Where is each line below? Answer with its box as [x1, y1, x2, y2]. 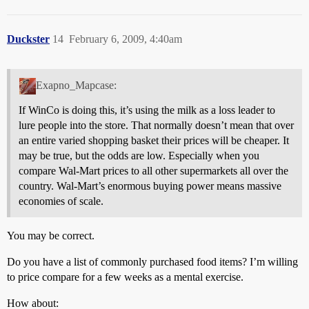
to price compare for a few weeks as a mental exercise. [7, 270, 243, 283]
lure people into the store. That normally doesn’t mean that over [19, 119, 294, 131]
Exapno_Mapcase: [35, 79, 117, 91]
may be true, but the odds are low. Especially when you [19, 149, 259, 161]
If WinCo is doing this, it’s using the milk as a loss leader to [19, 103, 275, 116]
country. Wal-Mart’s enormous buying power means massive [19, 179, 281, 192]
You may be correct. [7, 229, 94, 241]
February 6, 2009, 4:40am [69, 32, 182, 45]
